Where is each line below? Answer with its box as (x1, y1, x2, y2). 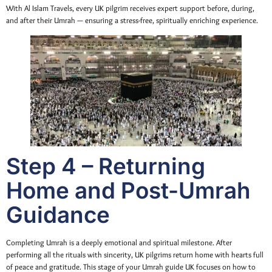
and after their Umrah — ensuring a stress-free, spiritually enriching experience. (6, 15, 258, 25)
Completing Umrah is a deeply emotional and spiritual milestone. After (6, 237, 232, 247)
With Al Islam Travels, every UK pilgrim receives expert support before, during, (6, 3, 254, 13)
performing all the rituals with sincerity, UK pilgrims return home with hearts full (6, 250, 263, 259)
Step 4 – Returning (6, 152, 205, 180)
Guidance (6, 200, 110, 228)
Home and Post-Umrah (6, 176, 251, 204)
